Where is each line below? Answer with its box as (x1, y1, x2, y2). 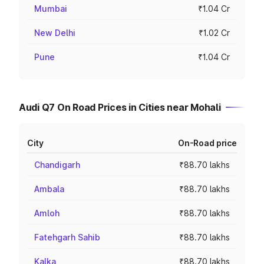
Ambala (34, 184, 64, 194)
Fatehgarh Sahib (34, 232, 100, 242)
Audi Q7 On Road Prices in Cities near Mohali (19, 101, 221, 113)
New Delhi (34, 28, 75, 38)
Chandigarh (34, 160, 80, 170)
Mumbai (34, 4, 67, 14)
